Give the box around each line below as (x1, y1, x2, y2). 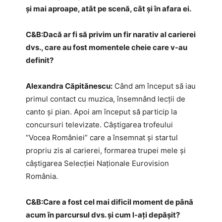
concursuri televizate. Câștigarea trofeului (26, 119, 173, 129)
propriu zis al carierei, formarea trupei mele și (26, 145, 186, 155)
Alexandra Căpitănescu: (26, 81, 112, 91)
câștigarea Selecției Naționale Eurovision (26, 158, 169, 168)
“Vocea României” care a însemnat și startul (26, 132, 178, 142)
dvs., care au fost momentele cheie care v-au (26, 42, 187, 52)
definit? (26, 55, 54, 65)
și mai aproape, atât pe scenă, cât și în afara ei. (26, 3, 191, 13)
